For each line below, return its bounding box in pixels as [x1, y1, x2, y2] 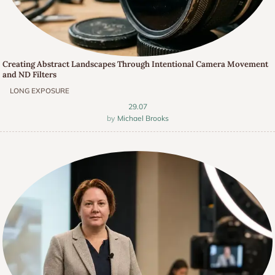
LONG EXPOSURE [10, 86, 69, 96]
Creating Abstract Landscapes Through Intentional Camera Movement [2, 59, 268, 70]
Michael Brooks [117, 113, 169, 123]
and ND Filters [2, 69, 56, 80]
